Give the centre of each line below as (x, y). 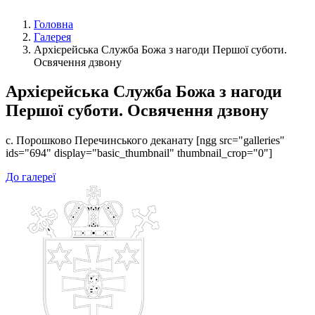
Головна (53, 24)
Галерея (52, 37)
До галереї (31, 177)
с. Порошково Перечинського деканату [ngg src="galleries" (145, 141)
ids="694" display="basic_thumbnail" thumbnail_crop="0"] (139, 153)
